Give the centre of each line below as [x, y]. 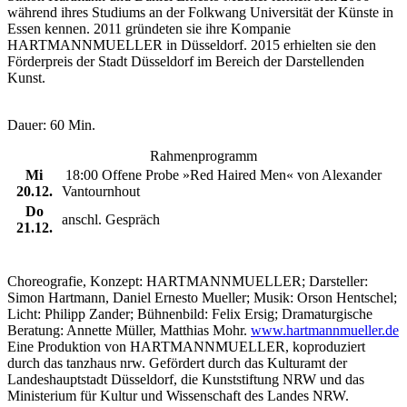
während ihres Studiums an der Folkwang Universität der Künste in [200, 12]
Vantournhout [101, 191]
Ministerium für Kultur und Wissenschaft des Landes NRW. [178, 395]
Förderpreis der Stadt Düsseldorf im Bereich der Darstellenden [186, 61]
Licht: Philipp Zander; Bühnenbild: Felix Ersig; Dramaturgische [190, 313]
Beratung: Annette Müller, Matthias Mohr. [129, 330]
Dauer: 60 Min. [51, 124]
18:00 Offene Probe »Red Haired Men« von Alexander [222, 174]
